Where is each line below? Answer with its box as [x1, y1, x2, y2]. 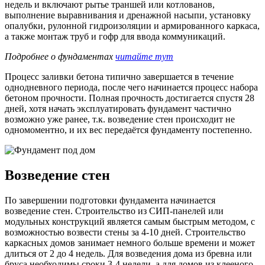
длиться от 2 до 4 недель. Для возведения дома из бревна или [5, 248, 252, 258]
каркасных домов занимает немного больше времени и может [5, 237, 255, 248]
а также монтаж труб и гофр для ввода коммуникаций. [5, 31, 228, 41]
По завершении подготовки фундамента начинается [5, 195, 215, 205]
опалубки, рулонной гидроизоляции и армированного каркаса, [5, 20, 260, 31]
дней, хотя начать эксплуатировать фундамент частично [5, 103, 231, 114]
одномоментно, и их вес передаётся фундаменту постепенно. [5, 124, 252, 135]
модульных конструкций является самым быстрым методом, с [5, 216, 255, 227]
